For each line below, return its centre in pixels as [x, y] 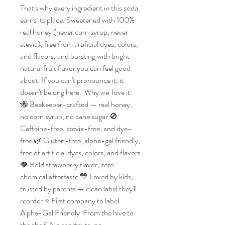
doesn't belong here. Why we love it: [76, 92]
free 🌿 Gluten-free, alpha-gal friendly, [80, 141]
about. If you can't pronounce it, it [72, 80]
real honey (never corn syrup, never [74, 32]
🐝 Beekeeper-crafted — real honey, [76, 104]
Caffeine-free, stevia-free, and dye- [76, 129]
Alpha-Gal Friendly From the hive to [77, 213]
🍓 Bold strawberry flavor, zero [67, 165]
